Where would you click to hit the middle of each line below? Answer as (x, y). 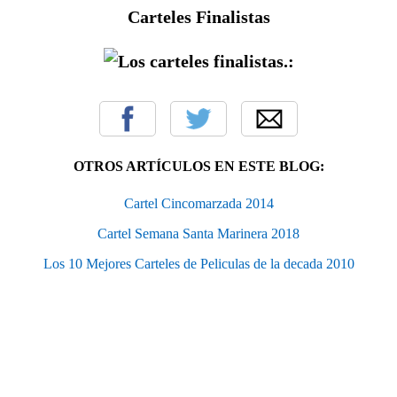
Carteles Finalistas (198, 16)
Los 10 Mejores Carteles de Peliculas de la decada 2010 (198, 263)
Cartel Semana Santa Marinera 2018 (198, 233)
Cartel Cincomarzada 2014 (198, 203)
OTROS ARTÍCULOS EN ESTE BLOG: (198, 166)
